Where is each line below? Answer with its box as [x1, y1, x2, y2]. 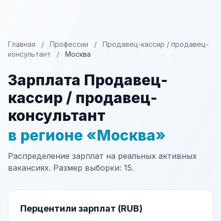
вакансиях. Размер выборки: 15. [8, 163, 134, 173]
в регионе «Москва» [8, 126, 166, 144]
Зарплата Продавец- [8, 71, 168, 89]
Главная [8, 40, 36, 48]
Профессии [50, 40, 88, 48]
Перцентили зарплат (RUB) [20, 203, 143, 214]
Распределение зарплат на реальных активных [8, 151, 197, 161]
